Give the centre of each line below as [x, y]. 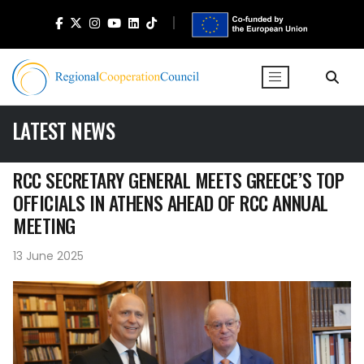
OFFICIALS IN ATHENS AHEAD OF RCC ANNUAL [171, 203]
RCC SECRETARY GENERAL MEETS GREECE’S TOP [179, 180]
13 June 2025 [48, 256]
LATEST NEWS [64, 130]
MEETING [44, 225]
